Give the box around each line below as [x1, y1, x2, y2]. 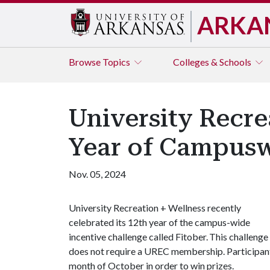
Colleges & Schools [173, 56, 253, 67]
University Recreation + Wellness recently [69, 202, 241, 213]
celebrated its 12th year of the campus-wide [69, 216, 250, 228]
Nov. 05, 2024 [69, 168, 126, 180]
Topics [102, 56, 132, 67]
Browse [69, 56, 102, 67]
